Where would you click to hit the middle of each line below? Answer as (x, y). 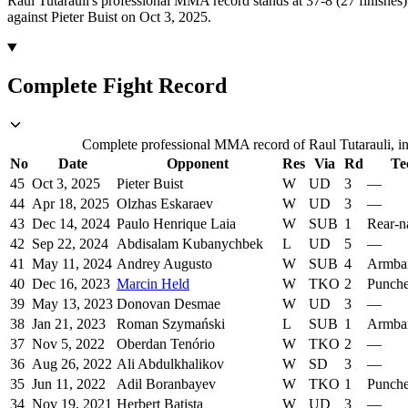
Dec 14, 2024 (71, 224)
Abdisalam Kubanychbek (190, 244)
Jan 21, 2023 (69, 324)
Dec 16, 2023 (71, 284)
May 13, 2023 (72, 304)
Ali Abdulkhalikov (170, 364)
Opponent (198, 164)
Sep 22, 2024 (70, 244)
